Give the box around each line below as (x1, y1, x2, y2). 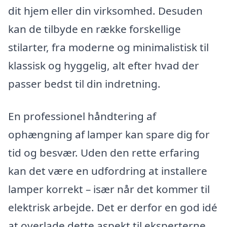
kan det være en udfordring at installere (8, 163, 207, 178)
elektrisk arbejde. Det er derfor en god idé (8, 200, 217, 214)
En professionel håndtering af (8, 108, 156, 123)
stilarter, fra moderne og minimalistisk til (8, 40, 209, 54)
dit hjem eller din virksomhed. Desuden (8, 3, 203, 18)
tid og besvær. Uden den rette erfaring (8, 145, 200, 160)
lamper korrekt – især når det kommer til (8, 181, 210, 196)
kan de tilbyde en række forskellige (8, 21, 181, 36)
